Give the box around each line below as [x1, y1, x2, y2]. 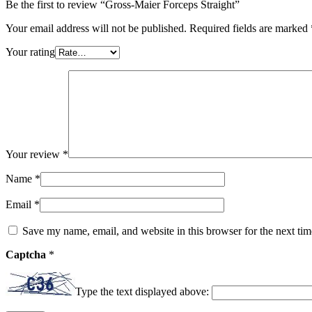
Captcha [6, 249, 49, 261]
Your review [6, 148, 63, 161]
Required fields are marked [189, 22, 311, 35]
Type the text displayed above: [75, 286, 209, 298]
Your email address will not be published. [6, 22, 187, 35]
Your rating [6, 46, 55, 58]
